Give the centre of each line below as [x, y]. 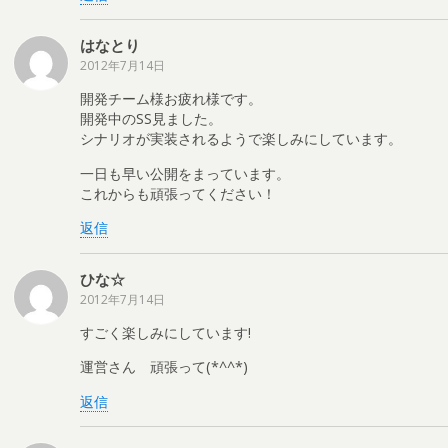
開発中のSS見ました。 [151, 119]
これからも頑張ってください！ [178, 193]
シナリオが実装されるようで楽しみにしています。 [241, 139]
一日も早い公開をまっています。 [185, 173]
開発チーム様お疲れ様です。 [171, 99]
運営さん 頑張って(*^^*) [164, 367]
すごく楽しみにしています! [165, 332]
